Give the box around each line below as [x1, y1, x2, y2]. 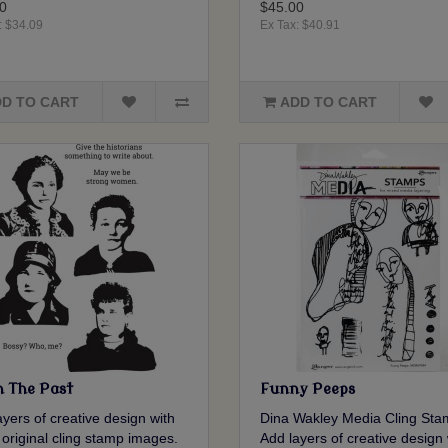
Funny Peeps [259, 381, 355, 399]
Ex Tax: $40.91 [259, 18, 340, 33]
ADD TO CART [279, 94, 377, 111]
